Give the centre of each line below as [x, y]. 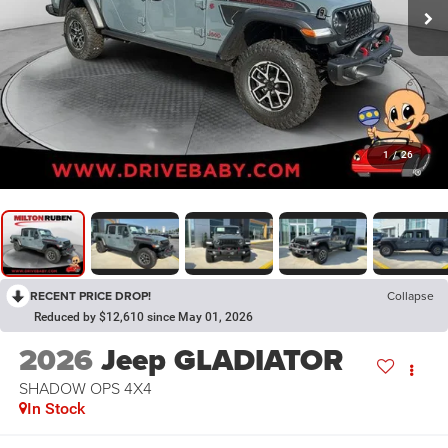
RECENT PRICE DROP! [90, 295]
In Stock [55, 408]
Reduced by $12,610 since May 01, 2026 [143, 316]
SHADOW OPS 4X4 [85, 387]
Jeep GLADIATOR [221, 359]
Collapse [410, 295]
